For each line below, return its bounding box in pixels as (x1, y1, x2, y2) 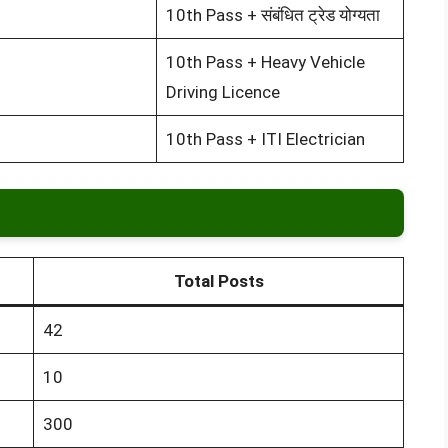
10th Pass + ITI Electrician (165, 129, 365, 150)
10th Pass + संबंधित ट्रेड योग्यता (165, 5, 380, 26)
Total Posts (173, 270, 264, 291)
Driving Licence (165, 82, 280, 103)
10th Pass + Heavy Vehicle (165, 52, 365, 73)
